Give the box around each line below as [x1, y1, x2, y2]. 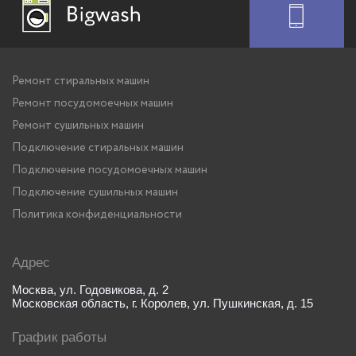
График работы [12, 330, 106, 346]
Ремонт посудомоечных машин [12, 95, 173, 112]
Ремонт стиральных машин [12, 73, 149, 90]
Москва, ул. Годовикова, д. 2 [12, 283, 168, 297]
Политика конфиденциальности [12, 207, 182, 223]
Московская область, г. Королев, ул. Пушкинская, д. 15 [12, 296, 313, 311]
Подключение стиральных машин [12, 140, 184, 157]
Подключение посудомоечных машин [12, 162, 207, 179]
